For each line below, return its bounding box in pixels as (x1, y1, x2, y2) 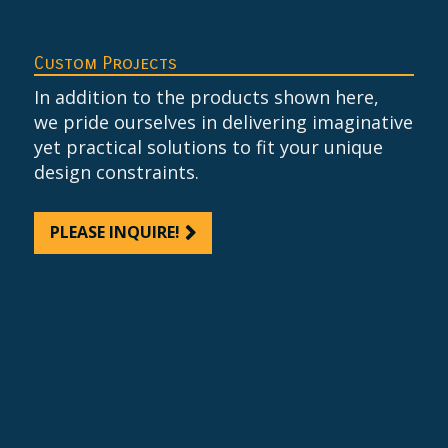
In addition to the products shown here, (34, 84, 379, 109)
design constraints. (34, 159, 199, 184)
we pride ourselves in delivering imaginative (34, 109, 413, 134)
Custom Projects (34, 51, 177, 74)
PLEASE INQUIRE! (50, 220, 180, 243)
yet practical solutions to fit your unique (34, 134, 383, 159)
